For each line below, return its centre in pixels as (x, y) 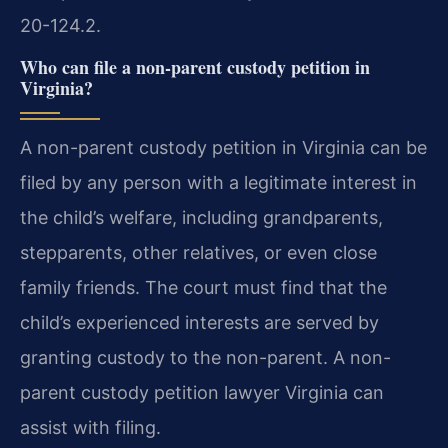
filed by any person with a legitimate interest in (218, 182)
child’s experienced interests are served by (199, 322)
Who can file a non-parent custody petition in (195, 66)
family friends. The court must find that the (203, 287)
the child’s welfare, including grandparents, (201, 217)
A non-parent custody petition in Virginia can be (223, 147)
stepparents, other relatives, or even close (198, 252)
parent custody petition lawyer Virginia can (202, 392)
